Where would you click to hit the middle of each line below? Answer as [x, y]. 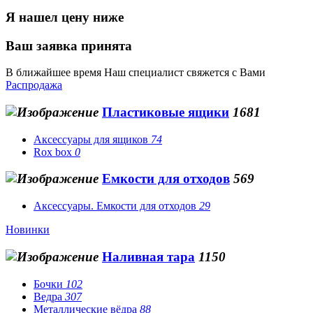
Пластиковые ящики [166, 112]
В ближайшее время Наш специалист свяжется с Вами [136, 73]
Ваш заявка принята [69, 45]
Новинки [28, 230]
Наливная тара [148, 256]
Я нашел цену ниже [65, 17]
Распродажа [34, 85]
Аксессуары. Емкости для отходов [116, 206]
